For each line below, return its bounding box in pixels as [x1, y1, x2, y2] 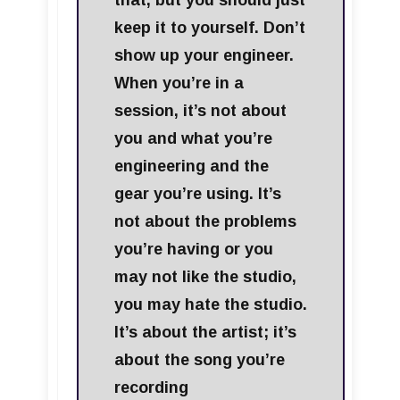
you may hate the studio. [114, 296, 307, 314]
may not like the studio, [114, 268, 296, 287]
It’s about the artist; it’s [114, 323, 296, 342]
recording [114, 379, 188, 397]
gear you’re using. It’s [114, 185, 281, 204]
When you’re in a [114, 74, 244, 93]
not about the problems [114, 212, 296, 231]
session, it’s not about [114, 102, 287, 121]
